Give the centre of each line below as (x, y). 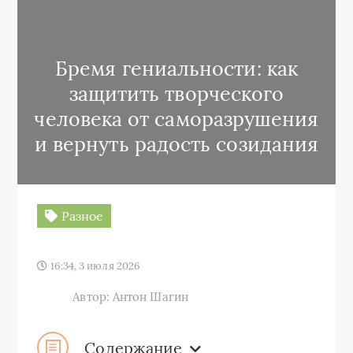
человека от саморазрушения (176, 119)
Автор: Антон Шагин (130, 296)
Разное (81, 216)
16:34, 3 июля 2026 (94, 266)
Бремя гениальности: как (176, 69)
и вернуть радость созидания (176, 144)
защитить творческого (176, 94)
